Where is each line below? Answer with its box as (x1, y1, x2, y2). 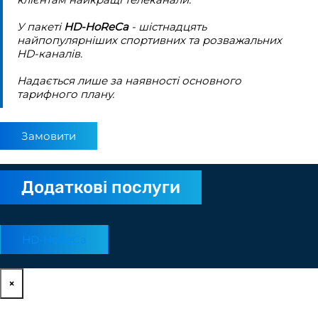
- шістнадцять (128, 19, 207, 33)
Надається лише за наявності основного (17, 73, 241, 87)
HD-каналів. (17, 46, 82, 60)
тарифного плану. (17, 87, 114, 101)
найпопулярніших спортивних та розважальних (17, 33, 282, 47)
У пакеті (17, 19, 64, 33)
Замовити (21, 128, 76, 143)
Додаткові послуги (21, 177, 180, 197)
